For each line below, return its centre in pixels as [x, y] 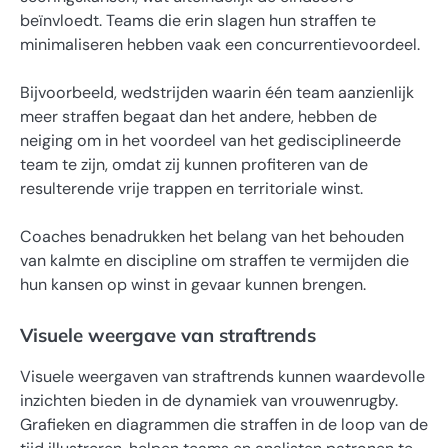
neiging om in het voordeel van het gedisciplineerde [210, 140]
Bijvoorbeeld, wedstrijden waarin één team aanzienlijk [217, 92]
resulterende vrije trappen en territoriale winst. [191, 188]
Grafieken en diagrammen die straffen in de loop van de [224, 425]
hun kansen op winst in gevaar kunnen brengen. [193, 284]
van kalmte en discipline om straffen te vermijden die [214, 260]
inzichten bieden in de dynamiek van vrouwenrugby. [209, 401]
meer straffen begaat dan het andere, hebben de [198, 116]
